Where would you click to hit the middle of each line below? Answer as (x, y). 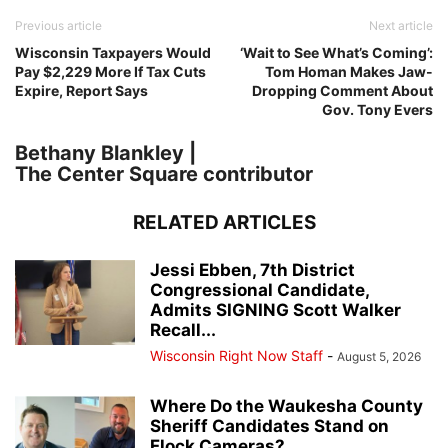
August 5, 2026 (379, 356)
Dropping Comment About (342, 90)
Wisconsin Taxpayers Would (113, 52)
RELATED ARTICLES (224, 222)
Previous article (58, 25)
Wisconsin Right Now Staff (236, 355)
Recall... (183, 329)
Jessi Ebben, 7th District (252, 269)
